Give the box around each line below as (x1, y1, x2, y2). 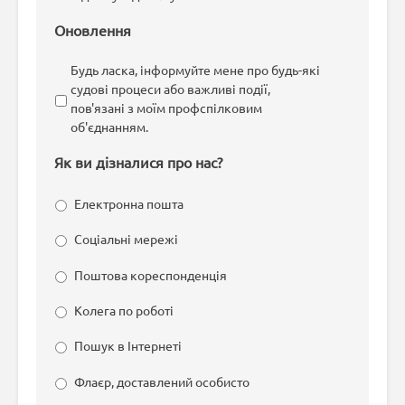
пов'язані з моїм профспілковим (71, 99, 262, 116)
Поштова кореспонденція (74, 266, 227, 283)
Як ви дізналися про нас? (54, 152, 222, 171)
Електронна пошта (74, 195, 184, 212)
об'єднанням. (71, 118, 148, 135)
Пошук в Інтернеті (74, 337, 182, 354)
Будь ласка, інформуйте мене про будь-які (71, 61, 320, 78)
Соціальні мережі (74, 231, 178, 248)
